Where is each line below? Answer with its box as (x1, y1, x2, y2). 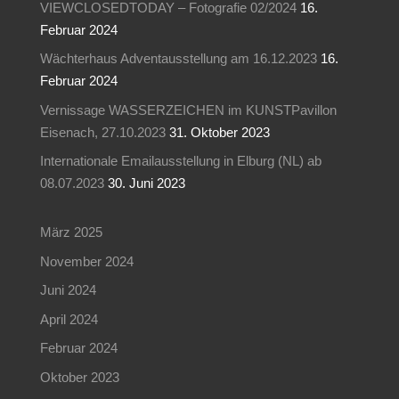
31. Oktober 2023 (168, 124, 270, 140)
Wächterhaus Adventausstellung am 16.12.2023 (39, 51, 317, 67)
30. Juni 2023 (107, 175, 185, 191)
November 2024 (39, 253, 134, 269)
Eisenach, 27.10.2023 (39, 124, 166, 140)
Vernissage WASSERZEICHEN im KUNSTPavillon (39, 102, 337, 118)
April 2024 (39, 311, 98, 327)
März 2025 (39, 224, 102, 240)
